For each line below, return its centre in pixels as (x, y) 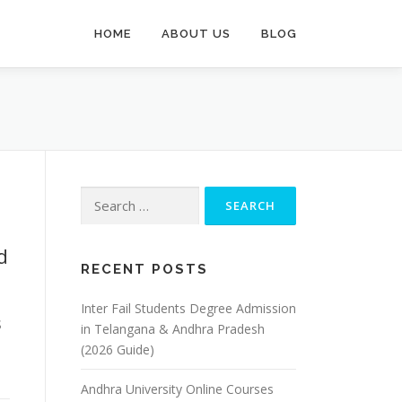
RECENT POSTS (144, 269)
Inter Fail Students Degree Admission (188, 308)
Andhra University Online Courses (177, 389)
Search (100, 196)
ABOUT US (196, 34)
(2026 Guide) (118, 350)
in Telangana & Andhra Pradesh (173, 329)
